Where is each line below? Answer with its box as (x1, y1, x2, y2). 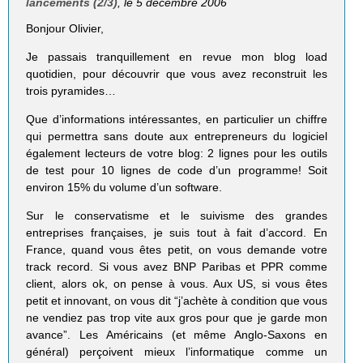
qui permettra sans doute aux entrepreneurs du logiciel (26, 129, 327, 143)
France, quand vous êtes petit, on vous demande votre (26, 243, 327, 257)
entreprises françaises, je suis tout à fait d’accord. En (26, 226, 327, 240)
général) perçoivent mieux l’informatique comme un (26, 345, 327, 359)
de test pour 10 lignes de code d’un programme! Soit (26, 163, 327, 177)
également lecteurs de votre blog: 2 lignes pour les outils (26, 146, 327, 160)
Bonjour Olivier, (26, 21, 105, 35)
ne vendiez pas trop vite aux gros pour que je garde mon (26, 311, 327, 325)
